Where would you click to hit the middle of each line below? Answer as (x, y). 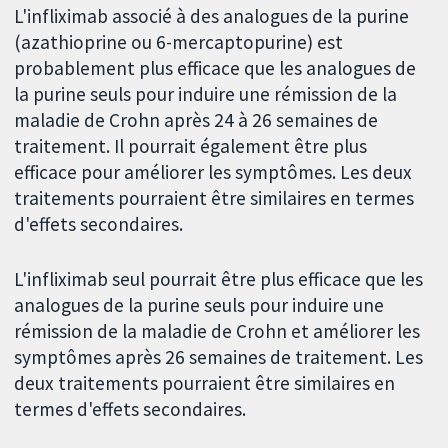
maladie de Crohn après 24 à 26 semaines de (196, 120)
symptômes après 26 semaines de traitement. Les (219, 356)
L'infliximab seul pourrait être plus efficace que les (219, 278)
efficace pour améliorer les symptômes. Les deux (213, 172)
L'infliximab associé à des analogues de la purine (212, 16)
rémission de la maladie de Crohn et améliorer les (217, 330)
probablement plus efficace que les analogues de (215, 68)
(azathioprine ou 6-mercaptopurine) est (179, 42)
